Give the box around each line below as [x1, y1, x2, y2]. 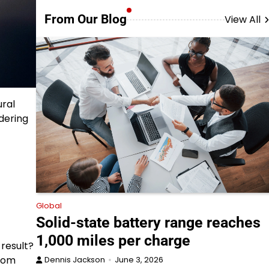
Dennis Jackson [44, 255, 105, 265]
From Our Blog [44, 12, 127, 26]
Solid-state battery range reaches [35, 214, 261, 232]
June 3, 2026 [114, 255, 163, 265]
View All [225, 12, 261, 26]
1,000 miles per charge [35, 232, 190, 250]
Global [35, 201, 62, 211]
